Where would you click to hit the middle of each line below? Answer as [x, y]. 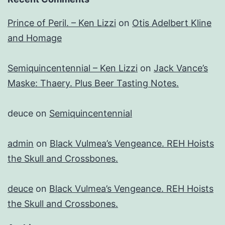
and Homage [35, 38]
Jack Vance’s [181, 68]
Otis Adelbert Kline [172, 23]
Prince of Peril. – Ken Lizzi [62, 23]
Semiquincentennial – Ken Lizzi [73, 68]
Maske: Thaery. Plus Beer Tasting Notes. [93, 83]
